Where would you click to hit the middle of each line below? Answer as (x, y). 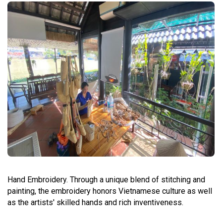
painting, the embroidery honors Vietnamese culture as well (110, 191)
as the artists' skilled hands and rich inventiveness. (95, 202)
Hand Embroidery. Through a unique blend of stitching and (106, 180)
